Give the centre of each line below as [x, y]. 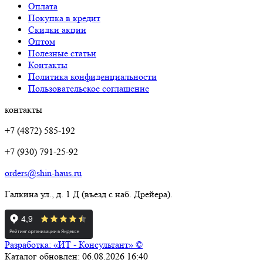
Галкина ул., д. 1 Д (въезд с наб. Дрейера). [89, 194]
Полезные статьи [62, 53]
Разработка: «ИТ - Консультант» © [74, 244]
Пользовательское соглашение [89, 88]
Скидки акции [57, 29]
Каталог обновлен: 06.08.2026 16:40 [76, 256]
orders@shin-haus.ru [43, 173]
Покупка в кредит [64, 18]
